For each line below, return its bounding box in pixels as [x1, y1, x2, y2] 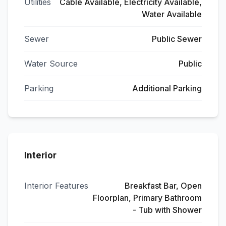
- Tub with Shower [133, 205, 202, 215]
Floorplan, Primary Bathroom [93, 193, 202, 203]
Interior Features [24, 181, 88, 191]
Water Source [24, 59, 78, 69]
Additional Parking [132, 83, 202, 93]
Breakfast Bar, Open [125, 181, 202, 191]
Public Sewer [152, 34, 202, 44]
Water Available [142, 9, 202, 19]
